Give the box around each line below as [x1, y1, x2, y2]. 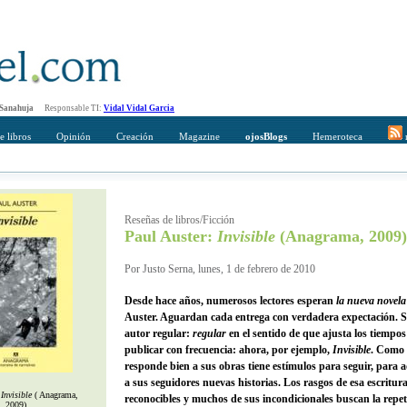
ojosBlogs [245, 131, 287, 142]
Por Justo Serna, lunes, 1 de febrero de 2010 [124, 263, 315, 275]
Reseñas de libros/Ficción [124, 213, 234, 226]
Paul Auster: [124, 227, 217, 245]
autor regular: [124, 327, 193, 340]
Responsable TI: [34, 104, 104, 113]
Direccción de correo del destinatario [210, 210, 364, 221]
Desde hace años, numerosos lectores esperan [124, 294, 336, 307]
